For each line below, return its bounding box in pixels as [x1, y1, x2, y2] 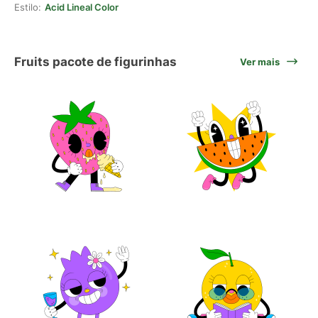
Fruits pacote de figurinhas [14, 54, 177, 69]
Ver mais [240, 56, 280, 67]
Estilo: [14, 1, 41, 13]
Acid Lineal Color [45, 1, 119, 13]
